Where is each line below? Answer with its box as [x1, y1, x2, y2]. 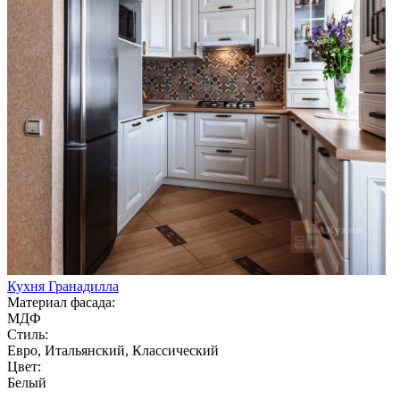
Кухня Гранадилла [7, 278, 119, 294]
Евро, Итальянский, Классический [7, 342, 219, 358]
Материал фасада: [7, 294, 115, 310]
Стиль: [7, 326, 48, 342]
